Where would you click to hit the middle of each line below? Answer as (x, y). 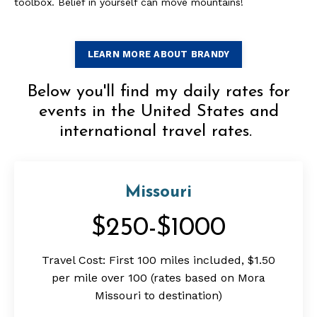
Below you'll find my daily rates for (158, 92)
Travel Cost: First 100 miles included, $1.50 (158, 260)
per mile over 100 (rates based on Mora (158, 278)
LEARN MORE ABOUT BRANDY (158, 54)
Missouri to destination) (158, 296)
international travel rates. (158, 132)
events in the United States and (158, 112)
